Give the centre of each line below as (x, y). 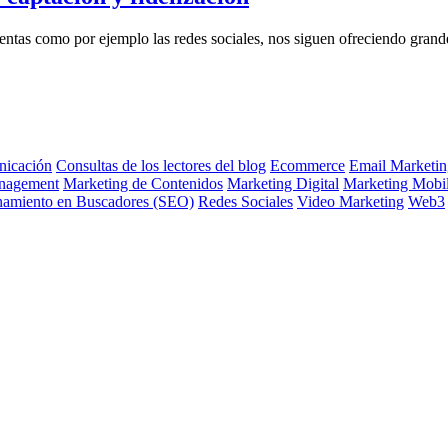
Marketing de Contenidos (143, 184)
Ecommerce (307, 166)
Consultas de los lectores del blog (161, 166)
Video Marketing (350, 202)
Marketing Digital (283, 184)
